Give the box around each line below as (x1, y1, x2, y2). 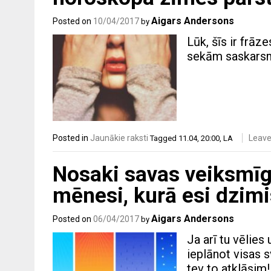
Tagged (150, 134, 178, 143)
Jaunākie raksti (90, 133, 148, 143)
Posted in (53, 133, 90, 143)
